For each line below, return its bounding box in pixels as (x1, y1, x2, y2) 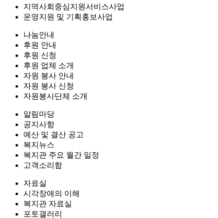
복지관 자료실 (23, 200, 72, 208)
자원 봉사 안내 (23, 72, 74, 80)
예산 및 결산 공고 (23, 130, 84, 139)
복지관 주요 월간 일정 (23, 151, 99, 159)
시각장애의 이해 (23, 189, 80, 198)
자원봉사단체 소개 (23, 92, 88, 100)
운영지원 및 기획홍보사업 (23, 13, 113, 21)
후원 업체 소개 (23, 61, 74, 70)
